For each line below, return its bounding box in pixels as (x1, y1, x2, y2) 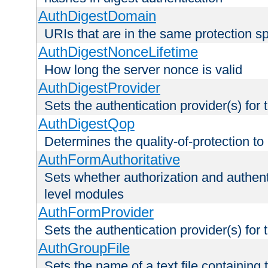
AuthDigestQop (38, 115, 135, 132)
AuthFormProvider (38, 204, 154, 221)
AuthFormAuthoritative (38, 151, 180, 168)
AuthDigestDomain (38, 8, 156, 25)
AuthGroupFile (38, 240, 130, 257)
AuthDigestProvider (38, 80, 160, 96)
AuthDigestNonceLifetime (38, 44, 198, 60)
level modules (44, 187, 124, 202)
